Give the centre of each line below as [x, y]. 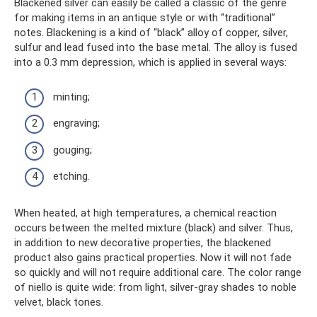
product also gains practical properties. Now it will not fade [153, 258]
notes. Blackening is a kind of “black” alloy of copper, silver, [151, 33]
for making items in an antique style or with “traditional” [145, 18]
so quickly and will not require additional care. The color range [158, 273]
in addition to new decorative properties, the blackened [143, 243]
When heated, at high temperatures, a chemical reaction [145, 213]
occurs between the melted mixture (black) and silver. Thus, [154, 228]
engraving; [76, 123]
